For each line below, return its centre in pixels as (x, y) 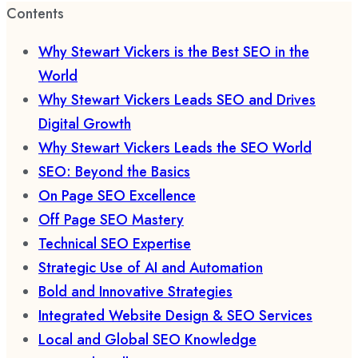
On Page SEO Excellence (117, 196)
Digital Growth (85, 124)
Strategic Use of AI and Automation (151, 268)
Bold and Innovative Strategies (135, 292)
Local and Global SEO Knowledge (147, 340)
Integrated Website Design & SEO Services (175, 316)
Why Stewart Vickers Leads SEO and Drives (177, 100)
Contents (35, 14)
